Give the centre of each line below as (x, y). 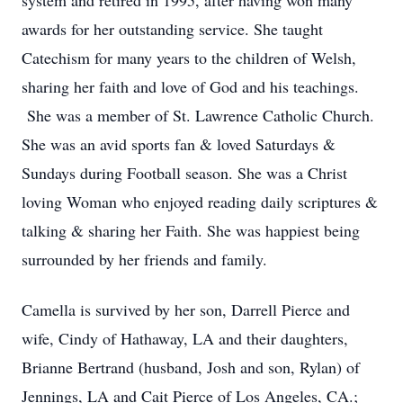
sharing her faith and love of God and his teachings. (190, 86)
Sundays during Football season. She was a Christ (184, 173)
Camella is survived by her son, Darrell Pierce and (186, 309)
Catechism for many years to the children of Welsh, (189, 58)
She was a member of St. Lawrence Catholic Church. (198, 115)
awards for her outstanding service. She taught (172, 29)
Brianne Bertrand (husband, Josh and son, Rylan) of (191, 367)
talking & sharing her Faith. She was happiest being (191, 230)
